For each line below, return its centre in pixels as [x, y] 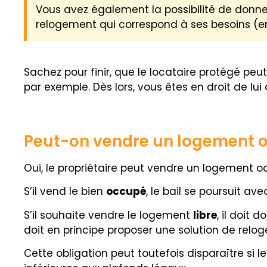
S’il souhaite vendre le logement [108, 215]
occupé [126, 192]
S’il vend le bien [65, 192]
